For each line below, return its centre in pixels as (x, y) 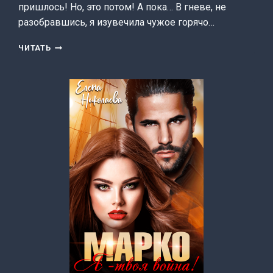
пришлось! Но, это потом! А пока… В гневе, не (122, 7)
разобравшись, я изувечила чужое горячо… (117, 23)
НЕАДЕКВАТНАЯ (84, 46)
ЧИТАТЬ (35, 48)
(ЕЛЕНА (66, 70)
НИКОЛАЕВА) (78, 82)
